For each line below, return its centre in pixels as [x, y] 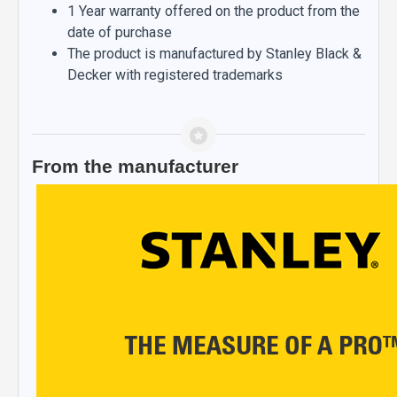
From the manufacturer [135, 166]
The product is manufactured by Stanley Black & [214, 54]
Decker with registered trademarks [175, 75]
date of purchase [120, 32]
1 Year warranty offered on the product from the [214, 11]
